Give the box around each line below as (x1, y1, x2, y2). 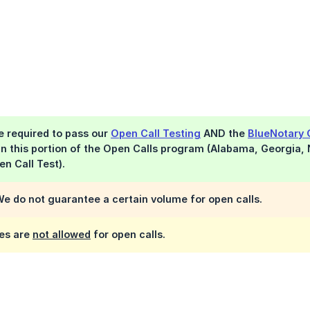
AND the (201, 127, 248, 140)
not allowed (33, 228, 91, 241)
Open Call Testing (111, 127, 201, 140)
